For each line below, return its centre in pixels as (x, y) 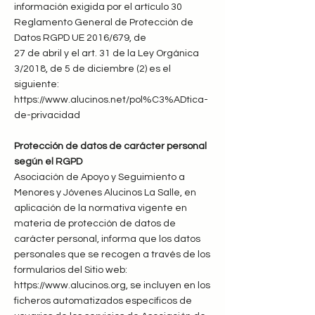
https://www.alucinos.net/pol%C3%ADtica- (111, 100)
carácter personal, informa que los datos (107, 239)
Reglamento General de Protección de (104, 22)
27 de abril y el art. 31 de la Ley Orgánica (107, 53)
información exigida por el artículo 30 (98, 7)
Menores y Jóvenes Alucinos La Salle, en (105, 193)
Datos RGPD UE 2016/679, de (81, 38)
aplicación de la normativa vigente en (101, 208)
